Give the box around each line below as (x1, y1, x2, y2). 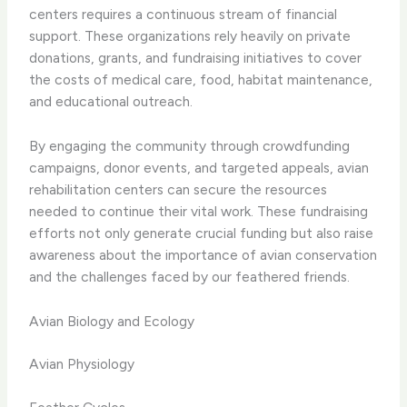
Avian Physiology (29, 355, 135, 373)
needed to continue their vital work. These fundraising (29, 203, 369, 221)
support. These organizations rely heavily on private (29, 27, 352, 45)
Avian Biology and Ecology (29, 313, 195, 331)
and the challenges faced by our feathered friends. (29, 268, 351, 286)
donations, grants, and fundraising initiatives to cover (29, 49, 362, 67)
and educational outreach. (29, 93, 194, 111)
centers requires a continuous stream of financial (29, 5, 338, 24)
